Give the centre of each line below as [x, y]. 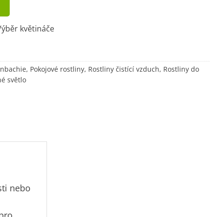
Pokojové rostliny [57, 69]
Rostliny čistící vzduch [124, 69]
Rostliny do [181, 69]
